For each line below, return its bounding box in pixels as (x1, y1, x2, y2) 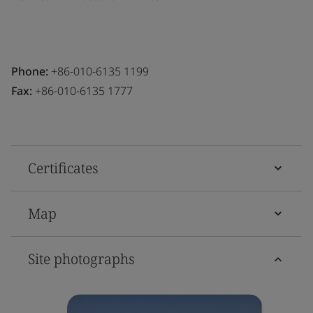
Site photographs (28, 249, 135, 268)
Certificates (28, 158, 99, 177)
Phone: (11, 63, 48, 79)
